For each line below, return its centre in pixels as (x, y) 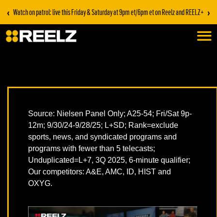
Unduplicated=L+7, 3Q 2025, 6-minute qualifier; (109, 160)
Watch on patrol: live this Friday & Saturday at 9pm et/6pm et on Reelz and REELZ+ (108, 12)
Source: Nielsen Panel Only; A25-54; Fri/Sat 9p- (110, 114)
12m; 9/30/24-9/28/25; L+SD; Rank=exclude (103, 125)
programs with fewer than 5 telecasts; (92, 149)
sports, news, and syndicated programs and (102, 137)
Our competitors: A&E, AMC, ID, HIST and (100, 172)
